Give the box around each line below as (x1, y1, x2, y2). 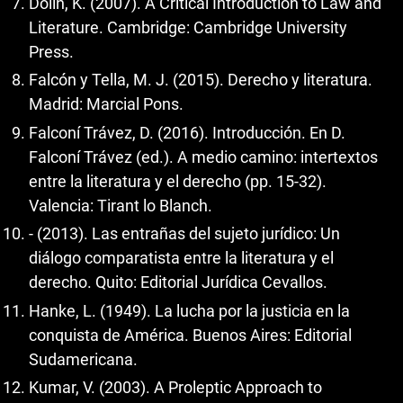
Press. (29, 41, 74, 61)
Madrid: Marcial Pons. (29, 94, 184, 114)
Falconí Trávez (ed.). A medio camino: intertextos (29, 147, 378, 166)
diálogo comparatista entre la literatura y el (29, 248, 334, 268)
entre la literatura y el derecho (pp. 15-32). (29, 171, 327, 191)
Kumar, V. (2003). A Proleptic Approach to (29, 378, 322, 398)
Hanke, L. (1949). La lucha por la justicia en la (29, 300, 350, 320)
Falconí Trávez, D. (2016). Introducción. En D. (29, 122, 345, 142)
